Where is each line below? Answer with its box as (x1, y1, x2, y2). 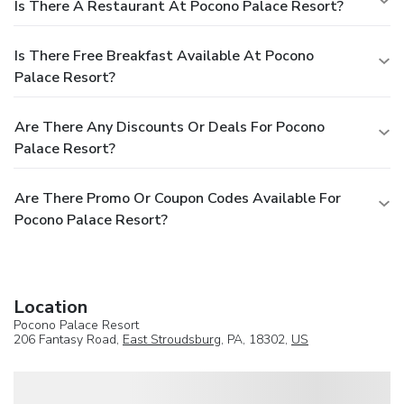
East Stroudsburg (123, 330, 221, 348)
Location (14, 294, 87, 319)
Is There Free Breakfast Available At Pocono (14, 45, 314, 66)
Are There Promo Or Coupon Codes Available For (14, 188, 341, 208)
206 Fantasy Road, (14, 330, 123, 348)
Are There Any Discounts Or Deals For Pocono (14, 116, 325, 137)
